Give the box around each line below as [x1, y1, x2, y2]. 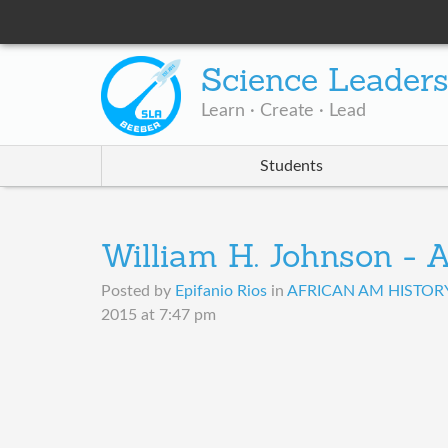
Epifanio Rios [174, 283, 267, 300]
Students [259, 158, 323, 175]
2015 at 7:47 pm [100, 307, 216, 324]
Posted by [100, 283, 175, 300]
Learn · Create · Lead [200, 102, 366, 121]
